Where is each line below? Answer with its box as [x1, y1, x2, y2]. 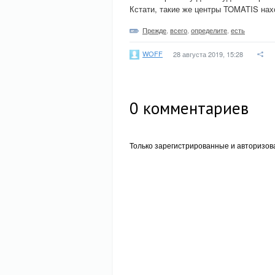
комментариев [139, 98, 249, 118]
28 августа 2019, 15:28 [173, 49, 243, 59]
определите [191, 25, 227, 35]
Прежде [142, 25, 166, 35]
